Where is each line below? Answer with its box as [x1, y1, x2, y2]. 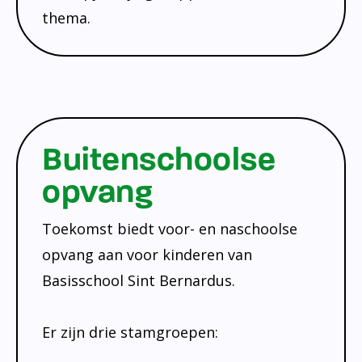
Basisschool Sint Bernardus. [42, 270, 235, 290]
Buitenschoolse [42, 139, 276, 179]
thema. [42, 7, 90, 27]
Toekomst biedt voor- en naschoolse [42, 218, 297, 238]
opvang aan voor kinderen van [42, 244, 252, 264]
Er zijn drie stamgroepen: [42, 322, 218, 342]
